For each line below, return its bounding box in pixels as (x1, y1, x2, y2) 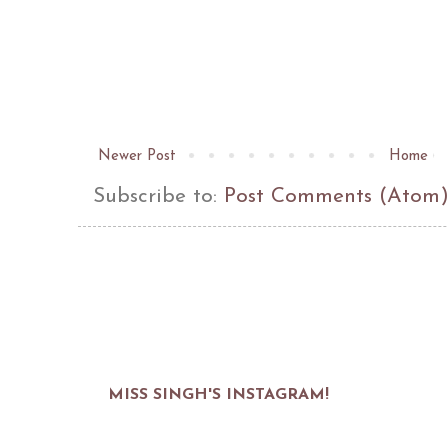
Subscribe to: (93, 185, 224, 207)
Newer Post (98, 148, 176, 164)
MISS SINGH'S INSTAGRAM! (108, 386, 329, 403)
